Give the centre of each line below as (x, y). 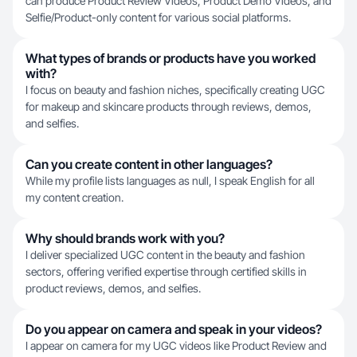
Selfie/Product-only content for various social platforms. (158, 17)
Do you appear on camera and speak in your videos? (174, 329)
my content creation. (75, 197)
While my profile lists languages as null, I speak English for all (170, 180)
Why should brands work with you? (125, 238)
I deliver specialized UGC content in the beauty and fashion (165, 255)
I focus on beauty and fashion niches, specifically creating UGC (175, 90)
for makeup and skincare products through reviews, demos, (169, 106)
